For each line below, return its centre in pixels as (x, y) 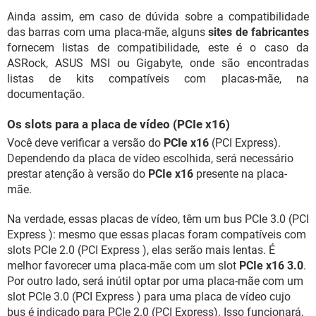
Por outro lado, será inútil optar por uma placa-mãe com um (155, 281)
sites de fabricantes (259, 32)
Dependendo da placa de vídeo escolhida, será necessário (150, 158)
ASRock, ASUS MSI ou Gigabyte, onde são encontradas (158, 63)
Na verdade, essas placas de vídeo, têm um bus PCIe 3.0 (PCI (158, 219)
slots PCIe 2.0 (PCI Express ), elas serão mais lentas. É (141, 250)
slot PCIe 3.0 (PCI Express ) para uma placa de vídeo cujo (149, 297)
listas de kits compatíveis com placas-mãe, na (158, 79)
